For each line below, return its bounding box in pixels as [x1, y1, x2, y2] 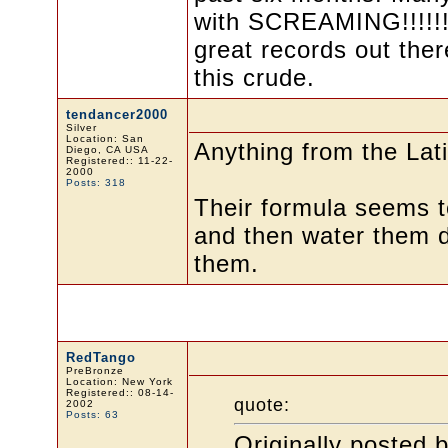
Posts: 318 [65, 177, 126, 188]
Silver [65, 122, 97, 133]
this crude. [193, 64, 315, 91]
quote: [233, 394, 290, 415]
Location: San [65, 133, 144, 144]
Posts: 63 [65, 409, 119, 420]
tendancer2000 [65, 107, 168, 122]
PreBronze [65, 365, 124, 376]
